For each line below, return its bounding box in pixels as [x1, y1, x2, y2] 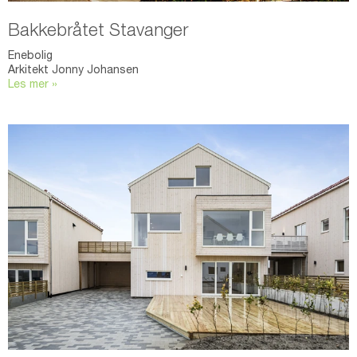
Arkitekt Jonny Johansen [8, 65, 139, 76]
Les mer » [8, 79, 57, 91]
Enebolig [8, 50, 53, 62]
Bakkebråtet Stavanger [8, 22, 188, 41]
